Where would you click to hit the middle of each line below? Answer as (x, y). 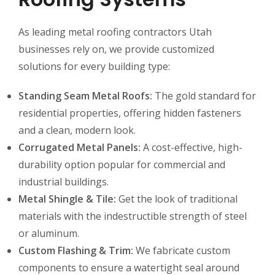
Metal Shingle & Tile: (67, 199)
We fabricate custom (182, 250)
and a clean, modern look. (77, 130)
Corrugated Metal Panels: (79, 147)
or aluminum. (49, 233)
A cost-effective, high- (192, 147)
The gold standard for (204, 95)
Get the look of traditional (177, 199)
